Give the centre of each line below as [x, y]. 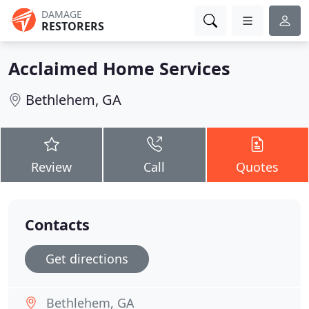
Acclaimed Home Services [119, 68]
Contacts [57, 225]
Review [52, 167]
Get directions [87, 259]
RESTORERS [73, 26]
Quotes [258, 167]
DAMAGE [62, 14]
